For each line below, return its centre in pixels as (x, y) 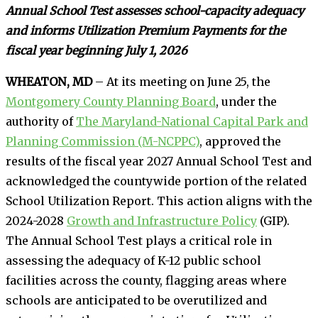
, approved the (240, 141)
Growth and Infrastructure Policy (162, 220)
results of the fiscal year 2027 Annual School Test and (159, 161)
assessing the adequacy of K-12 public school (133, 260)
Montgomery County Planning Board (111, 101)
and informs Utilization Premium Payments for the (146, 30)
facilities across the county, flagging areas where (146, 280)
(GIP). (273, 220)
